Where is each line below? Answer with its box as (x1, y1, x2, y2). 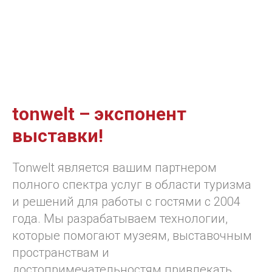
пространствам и (12, 245, 109, 260)
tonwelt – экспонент (12, 103, 186, 124)
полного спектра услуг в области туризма (12, 177, 251, 192)
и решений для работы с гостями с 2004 (12, 194, 240, 209)
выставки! (12, 125, 103, 146)
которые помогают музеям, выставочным (12, 228, 252, 243)
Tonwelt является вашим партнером (12, 160, 217, 175)
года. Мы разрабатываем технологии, (12, 211, 228, 226)
